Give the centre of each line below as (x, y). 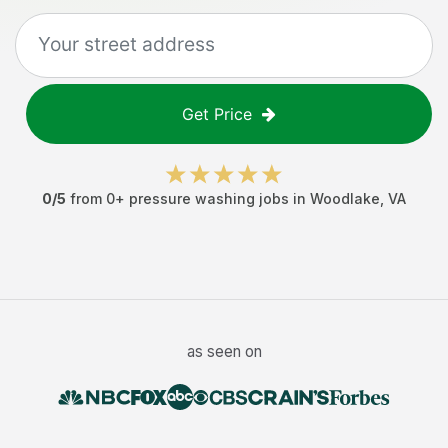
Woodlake (345, 198)
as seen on (224, 351)
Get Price (217, 114)
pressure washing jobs (209, 198)
